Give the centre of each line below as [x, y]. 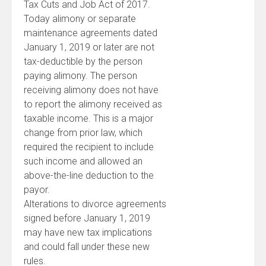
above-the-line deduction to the [89, 175]
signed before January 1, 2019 [87, 218]
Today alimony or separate [80, 19]
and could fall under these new [87, 247]
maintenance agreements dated [91, 33]
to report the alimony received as [93, 104]
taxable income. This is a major [88, 118]
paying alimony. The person [80, 76]
